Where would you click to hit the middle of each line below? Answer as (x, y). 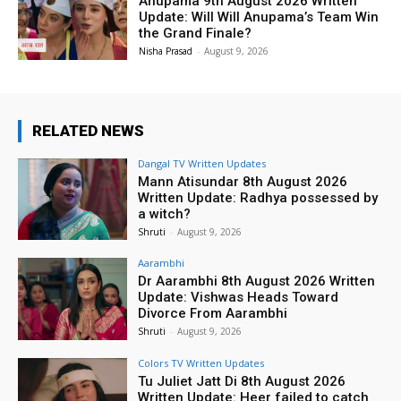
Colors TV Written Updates (201, 363)
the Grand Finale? (196, 33)
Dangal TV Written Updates (202, 163)
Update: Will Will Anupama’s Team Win (259, 17)
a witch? (165, 213)
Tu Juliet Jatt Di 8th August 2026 (242, 382)
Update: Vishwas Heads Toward (239, 298)
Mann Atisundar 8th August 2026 (243, 181)
